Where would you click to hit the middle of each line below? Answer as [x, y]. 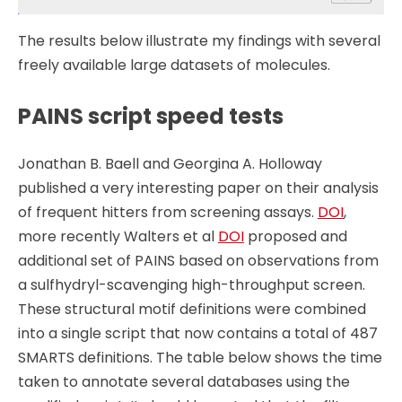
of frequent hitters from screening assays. [168, 213]
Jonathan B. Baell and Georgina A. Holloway [170, 164]
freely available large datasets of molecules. [174, 65]
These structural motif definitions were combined [192, 310]
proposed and [296, 237]
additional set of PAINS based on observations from [198, 261]
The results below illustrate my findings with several [199, 40]
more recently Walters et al [118, 237]
